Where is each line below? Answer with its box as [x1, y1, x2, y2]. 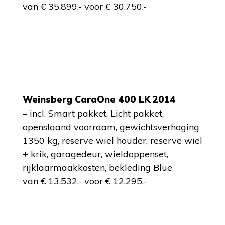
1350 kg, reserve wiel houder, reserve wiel [23, 135, 202, 146]
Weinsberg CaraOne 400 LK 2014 [23, 94, 176, 105]
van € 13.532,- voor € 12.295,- [23, 175, 147, 187]
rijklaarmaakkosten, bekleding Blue [23, 162, 172, 173]
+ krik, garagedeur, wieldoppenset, [23, 148, 168, 160]
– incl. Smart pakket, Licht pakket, [23, 107, 164, 119]
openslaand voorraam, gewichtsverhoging [23, 121, 199, 133]
